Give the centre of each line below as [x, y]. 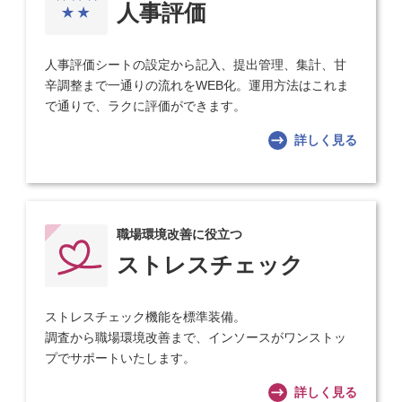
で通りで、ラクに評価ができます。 [146, 106]
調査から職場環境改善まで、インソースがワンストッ [196, 338]
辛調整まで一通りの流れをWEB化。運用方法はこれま [197, 86]
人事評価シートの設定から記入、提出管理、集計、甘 [196, 65]
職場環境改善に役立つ [180, 235]
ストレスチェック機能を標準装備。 [146, 317]
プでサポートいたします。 [121, 358]
